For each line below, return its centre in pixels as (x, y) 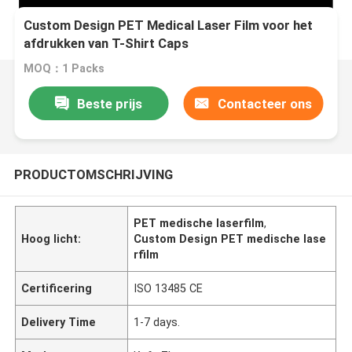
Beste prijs (109, 103)
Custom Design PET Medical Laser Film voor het (169, 26)
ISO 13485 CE (169, 288)
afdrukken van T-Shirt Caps (106, 44)
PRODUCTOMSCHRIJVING (93, 174)
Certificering (57, 288)
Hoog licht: (51, 238)
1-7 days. (157, 322)
